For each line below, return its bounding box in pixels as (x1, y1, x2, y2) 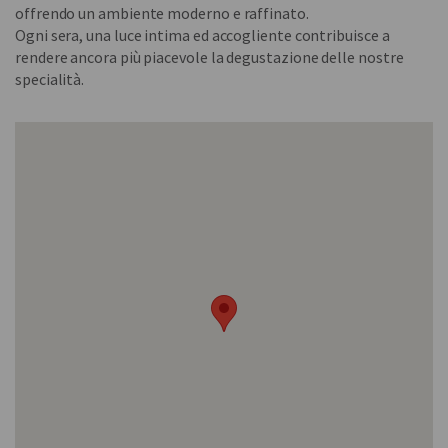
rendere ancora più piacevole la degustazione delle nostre (15, 46, 404, 67)
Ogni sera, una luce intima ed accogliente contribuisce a (15, 24, 390, 45)
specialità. (15, 68, 85, 89)
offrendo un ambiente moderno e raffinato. (15, 2, 309, 23)
